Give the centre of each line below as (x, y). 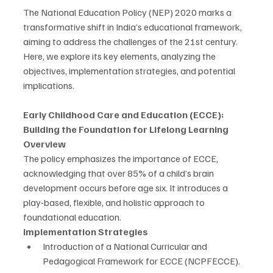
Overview (44, 144)
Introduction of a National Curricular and (126, 246)
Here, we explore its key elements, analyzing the (120, 56)
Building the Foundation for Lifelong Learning (126, 129)
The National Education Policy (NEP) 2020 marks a (128, 12)
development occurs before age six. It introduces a (126, 188)
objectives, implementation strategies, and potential (130, 71)
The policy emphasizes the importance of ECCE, (122, 159)
